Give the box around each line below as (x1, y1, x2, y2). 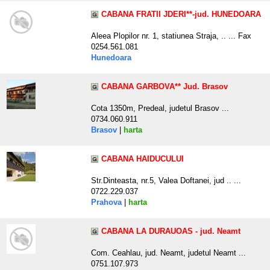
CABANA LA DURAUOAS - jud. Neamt (101, 227, 240, 236)
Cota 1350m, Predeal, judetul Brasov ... (91, 104, 229, 113)
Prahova (91, 198, 122, 207)
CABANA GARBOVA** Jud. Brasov (101, 82, 228, 92)
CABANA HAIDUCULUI (101, 154, 184, 164)
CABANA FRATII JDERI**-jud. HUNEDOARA (101, 10, 261, 19)
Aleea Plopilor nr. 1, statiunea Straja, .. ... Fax (91, 31, 251, 41)
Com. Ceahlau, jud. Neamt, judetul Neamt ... (91, 248, 246, 258)
